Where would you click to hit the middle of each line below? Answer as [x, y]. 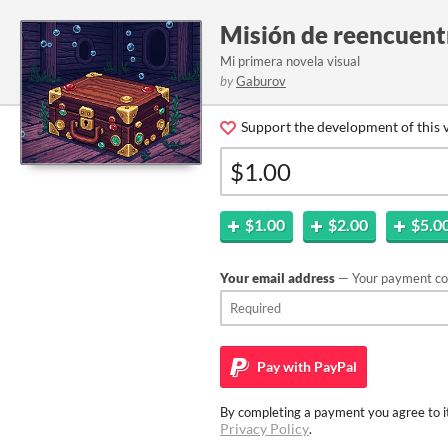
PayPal [334, 366]
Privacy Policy [264, 428]
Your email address [277, 278]
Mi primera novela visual [290, 61]
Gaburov [261, 81]
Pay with [282, 366]
